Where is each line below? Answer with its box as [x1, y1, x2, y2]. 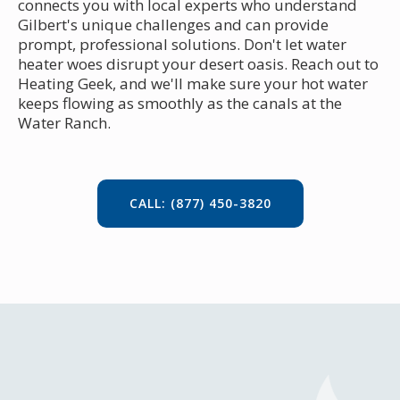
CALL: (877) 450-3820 [129, 194, 271, 212]
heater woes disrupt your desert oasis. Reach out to [18, 53, 379, 74]
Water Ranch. [18, 112, 111, 133]
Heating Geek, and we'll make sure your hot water [18, 72, 368, 94]
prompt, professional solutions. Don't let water [18, 33, 346, 54]
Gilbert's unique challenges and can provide [18, 13, 329, 35]
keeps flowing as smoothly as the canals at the [18, 92, 342, 113]
